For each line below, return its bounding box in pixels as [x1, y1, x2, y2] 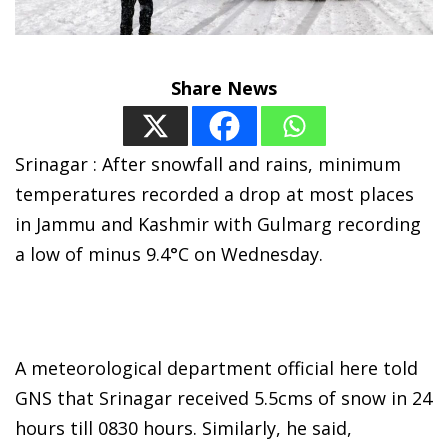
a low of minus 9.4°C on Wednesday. [15, 242, 323, 267]
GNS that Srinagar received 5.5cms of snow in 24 [15, 386, 432, 411]
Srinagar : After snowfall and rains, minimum [15, 152, 401, 177]
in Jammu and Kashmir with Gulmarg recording [15, 212, 421, 237]
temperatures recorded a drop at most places [15, 182, 414, 207]
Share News [171, 76, 277, 101]
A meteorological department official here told [15, 356, 418, 381]
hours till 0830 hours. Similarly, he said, [15, 416, 352, 441]
